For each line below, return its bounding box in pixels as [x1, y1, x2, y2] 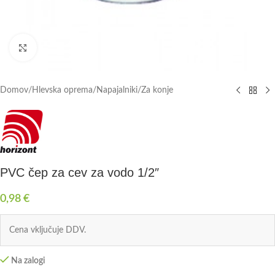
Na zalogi [11, 257, 45, 265]
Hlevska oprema [32, 86, 93, 95]
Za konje [141, 86, 173, 95]
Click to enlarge [36, 44, 91, 52]
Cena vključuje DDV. [9, 226, 86, 234]
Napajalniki [96, 86, 137, 95]
